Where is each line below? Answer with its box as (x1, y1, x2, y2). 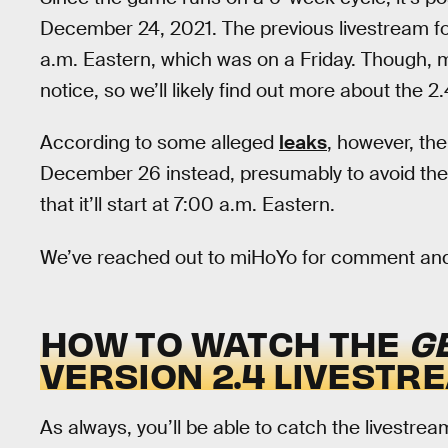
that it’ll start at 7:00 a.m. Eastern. (40, 192, 335, 218)
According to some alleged (40, 130, 279, 156)
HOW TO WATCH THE (40, 319, 409, 366)
